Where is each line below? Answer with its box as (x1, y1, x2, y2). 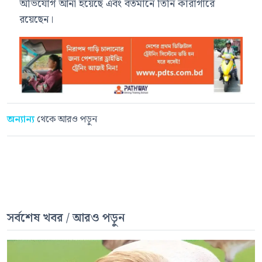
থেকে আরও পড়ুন (37, 112, 97, 127)
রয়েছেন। (19, 11, 54, 28)
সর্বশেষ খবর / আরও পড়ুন (7, 209, 125, 228)
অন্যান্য (7, 112, 37, 127)
